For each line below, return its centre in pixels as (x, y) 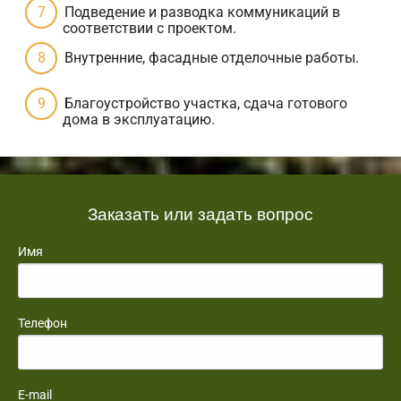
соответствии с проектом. (149, 28)
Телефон (43, 323)
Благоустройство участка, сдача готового (206, 103)
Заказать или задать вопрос (200, 212)
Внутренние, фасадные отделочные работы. (212, 57)
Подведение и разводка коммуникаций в (202, 12)
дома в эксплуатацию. (139, 119)
